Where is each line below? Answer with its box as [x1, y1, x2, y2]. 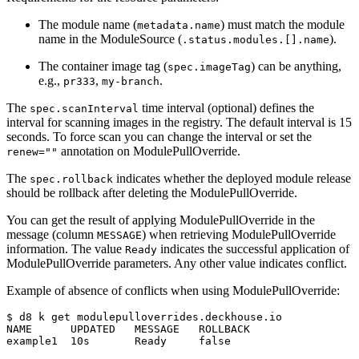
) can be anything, [251, 58, 341, 73]
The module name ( [38, 17, 137, 31]
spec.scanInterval [30, 102, 139, 115]
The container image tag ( [38, 58, 167, 73]
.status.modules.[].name [182, 33, 329, 46]
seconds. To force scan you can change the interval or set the [6, 129, 312, 143]
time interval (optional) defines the [139, 100, 314, 115]
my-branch [102, 75, 159, 87]
